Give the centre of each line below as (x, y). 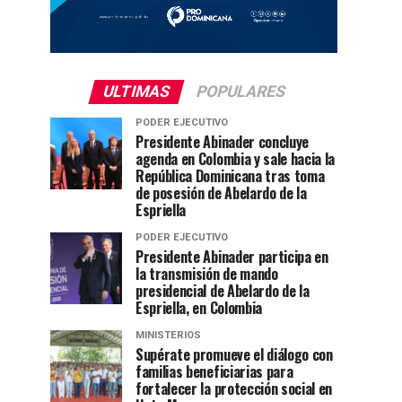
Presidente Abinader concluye (223, 141)
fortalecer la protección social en (234, 388)
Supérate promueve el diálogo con (234, 354)
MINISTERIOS (168, 335)
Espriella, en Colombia (199, 307)
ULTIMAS (136, 91)
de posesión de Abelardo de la (221, 192)
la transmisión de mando (207, 273)
